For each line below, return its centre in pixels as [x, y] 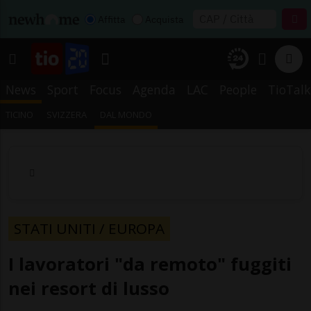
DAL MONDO [126, 115]
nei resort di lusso [89, 288]
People [238, 90]
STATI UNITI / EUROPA [89, 228]
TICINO [19, 115]
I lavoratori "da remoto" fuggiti [150, 264]
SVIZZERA [67, 115]
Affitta [111, 19]
